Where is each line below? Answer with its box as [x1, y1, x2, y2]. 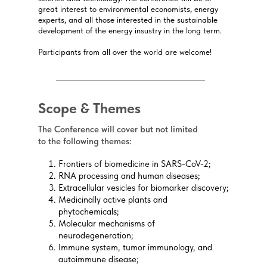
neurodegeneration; [58, 230, 133, 241]
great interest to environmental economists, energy [38, 4, 218, 14]
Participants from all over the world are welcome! [38, 47, 212, 57]
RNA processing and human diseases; [58, 170, 200, 181]
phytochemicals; [58, 206, 119, 217]
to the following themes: [38, 136, 132, 147]
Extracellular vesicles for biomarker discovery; [58, 182, 229, 193]
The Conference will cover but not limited [38, 124, 198, 135]
